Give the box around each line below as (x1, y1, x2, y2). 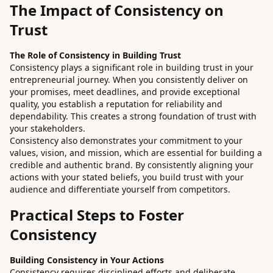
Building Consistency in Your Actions (10, 254, 164, 266)
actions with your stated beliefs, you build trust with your (10, 171, 244, 183)
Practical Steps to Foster (10, 205, 184, 225)
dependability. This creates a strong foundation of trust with (10, 110, 257, 122)
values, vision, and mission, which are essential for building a (10, 147, 262, 159)
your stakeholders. (10, 122, 85, 135)
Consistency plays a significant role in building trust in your (10, 62, 253, 74)
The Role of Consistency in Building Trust (10, 49, 181, 62)
